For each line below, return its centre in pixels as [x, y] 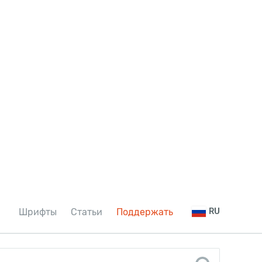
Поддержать [145, 212]
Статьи [87, 212]
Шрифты [38, 212]
